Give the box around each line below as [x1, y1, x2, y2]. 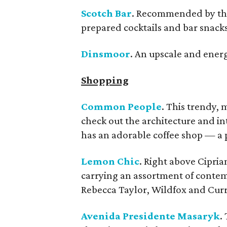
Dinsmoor [81, 48, 130, 60]
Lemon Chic [81, 155, 139, 167]
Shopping [81, 74, 129, 86]
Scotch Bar [81, 7, 132, 19]
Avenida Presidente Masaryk [81, 210, 220, 222]
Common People [81, 100, 162, 112]
